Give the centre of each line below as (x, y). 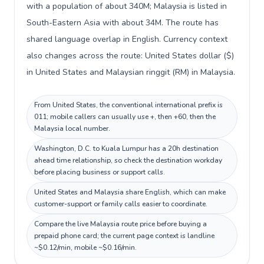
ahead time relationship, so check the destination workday (128, 160)
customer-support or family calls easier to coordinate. (121, 204)
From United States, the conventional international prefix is (128, 105)
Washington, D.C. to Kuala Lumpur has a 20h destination (126, 148)
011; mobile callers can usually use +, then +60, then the (125, 117)
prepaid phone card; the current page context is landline (124, 236)
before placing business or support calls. (100, 172)
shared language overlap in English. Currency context (127, 39)
